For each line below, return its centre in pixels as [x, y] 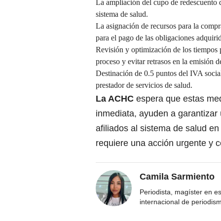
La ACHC [116, 99]
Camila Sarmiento [177, 177]
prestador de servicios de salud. [144, 85]
